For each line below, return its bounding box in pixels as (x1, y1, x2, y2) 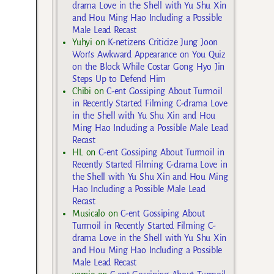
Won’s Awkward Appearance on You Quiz (72, 49, 226, 59)
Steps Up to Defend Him (72, 73, 166, 84)
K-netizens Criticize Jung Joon (108, 37, 218, 47)
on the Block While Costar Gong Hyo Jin (72, 61, 224, 72)
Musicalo (72, 208, 105, 218)
